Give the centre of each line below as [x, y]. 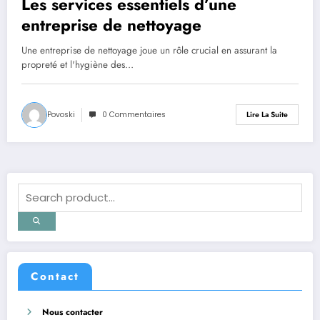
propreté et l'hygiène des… [77, 64]
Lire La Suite [267, 115]
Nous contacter [72, 312]
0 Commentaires [134, 114]
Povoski [61, 114]
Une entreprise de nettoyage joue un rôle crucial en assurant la [149, 50]
